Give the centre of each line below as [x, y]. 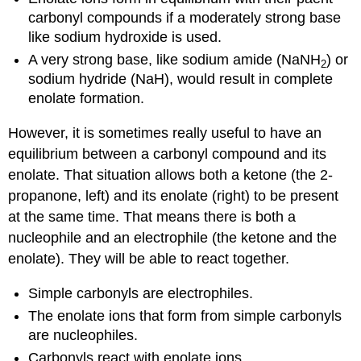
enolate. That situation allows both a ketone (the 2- [171, 175]
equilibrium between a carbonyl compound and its [168, 154]
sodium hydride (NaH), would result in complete [181, 79]
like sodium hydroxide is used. [125, 37]
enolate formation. [87, 99]
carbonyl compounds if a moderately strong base [185, 18]
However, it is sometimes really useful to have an [165, 133]
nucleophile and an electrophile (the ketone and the [173, 238]
